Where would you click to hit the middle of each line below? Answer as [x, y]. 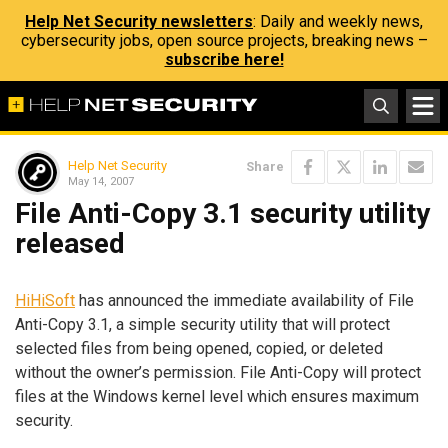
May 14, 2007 [101, 181]
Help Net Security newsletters [139, 21]
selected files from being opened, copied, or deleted [199, 348]
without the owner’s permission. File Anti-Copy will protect [218, 372]
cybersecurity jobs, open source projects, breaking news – [224, 40]
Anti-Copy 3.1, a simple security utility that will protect [202, 324]
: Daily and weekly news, [338, 21]
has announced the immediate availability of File [244, 300]
